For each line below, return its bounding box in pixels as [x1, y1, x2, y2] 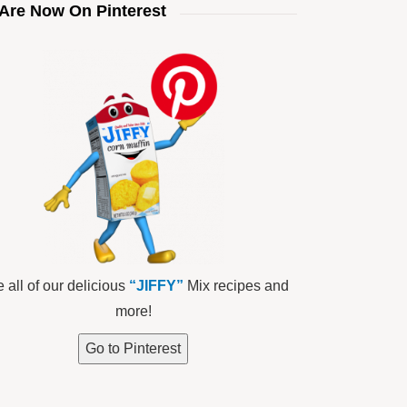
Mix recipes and [183, 277, 289, 293]
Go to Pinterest [85, 340, 181, 356]
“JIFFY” [128, 277, 184, 293]
